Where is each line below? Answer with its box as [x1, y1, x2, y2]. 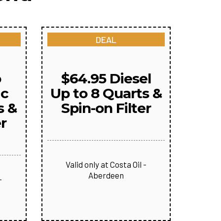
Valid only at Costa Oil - [65, 159, 147, 169]
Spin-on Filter [61, 100, 151, 116]
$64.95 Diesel [61, 70, 151, 87]
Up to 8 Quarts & [50, 85, 162, 102]
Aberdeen [88, 170, 124, 180]
